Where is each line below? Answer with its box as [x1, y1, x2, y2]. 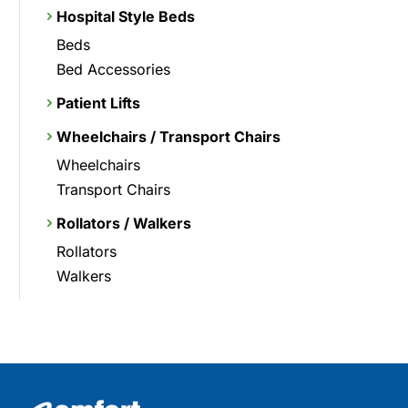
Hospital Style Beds [56, 6, 195, 25]
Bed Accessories [56, 59, 170, 78]
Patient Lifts [56, 93, 140, 112]
